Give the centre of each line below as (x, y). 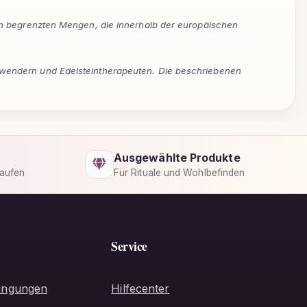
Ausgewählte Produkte (177, 157)
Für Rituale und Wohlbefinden (180, 172)
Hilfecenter (140, 288)
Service (129, 246)
